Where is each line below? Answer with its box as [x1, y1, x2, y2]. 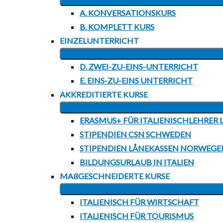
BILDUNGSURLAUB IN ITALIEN [80, 157, 194, 167]
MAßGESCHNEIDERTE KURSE [60, 171, 170, 181]
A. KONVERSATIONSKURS [80, 8, 176, 17]
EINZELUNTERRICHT [60, 36, 139, 45]
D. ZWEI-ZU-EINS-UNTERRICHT [80, 62, 198, 71]
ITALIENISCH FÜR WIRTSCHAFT [80, 197, 199, 207]
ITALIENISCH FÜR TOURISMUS [80, 211, 194, 221]
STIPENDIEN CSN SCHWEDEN [80, 129, 191, 139]
